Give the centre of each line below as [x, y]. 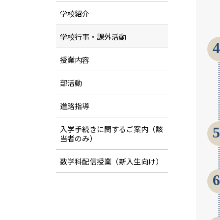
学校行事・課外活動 [93, 36]
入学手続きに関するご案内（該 [111, 129]
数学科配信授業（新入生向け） [111, 161]
